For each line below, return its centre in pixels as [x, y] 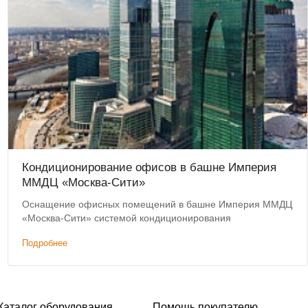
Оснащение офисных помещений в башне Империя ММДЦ [157, 205]
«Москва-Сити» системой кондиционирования [126, 218]
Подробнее [44, 243]
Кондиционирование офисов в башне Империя [149, 168]
